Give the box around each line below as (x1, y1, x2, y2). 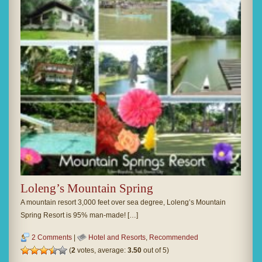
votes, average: (75, 246, 127, 254)
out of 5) (142, 246, 169, 254)
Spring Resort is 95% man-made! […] (20, 211, 138, 219)
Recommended (149, 233, 198, 242)
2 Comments (32, 233, 72, 242)
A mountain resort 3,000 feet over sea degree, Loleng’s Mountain (20, 198, 226, 206)
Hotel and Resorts (88, 233, 146, 242)
